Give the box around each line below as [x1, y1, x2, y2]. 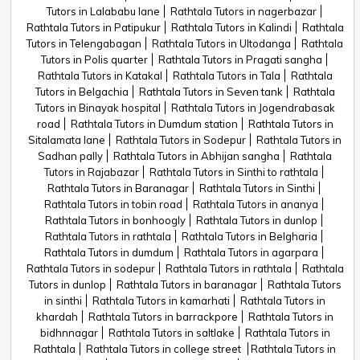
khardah [36, 310, 78, 323]
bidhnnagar [39, 326, 98, 339]
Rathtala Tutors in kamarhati [92, 294, 230, 307]
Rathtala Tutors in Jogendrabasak [170, 101, 335, 114]
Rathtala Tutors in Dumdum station [70, 117, 238, 130]
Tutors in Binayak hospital [35, 101, 161, 114]
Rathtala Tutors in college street [86, 342, 243, 355]
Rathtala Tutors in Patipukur [26, 21, 161, 34]
